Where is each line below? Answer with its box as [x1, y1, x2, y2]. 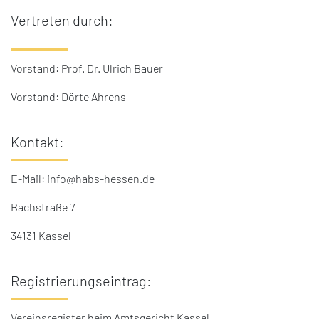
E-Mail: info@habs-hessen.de [11, 173, 155, 185]
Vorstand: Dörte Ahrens [11, 91, 126, 103]
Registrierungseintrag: [11, 274, 152, 289]
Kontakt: [11, 135, 64, 150]
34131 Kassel [11, 230, 71, 242]
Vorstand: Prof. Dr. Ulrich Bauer [11, 63, 163, 75]
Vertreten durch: [11, 14, 113, 28]
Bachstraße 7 [11, 202, 75, 214]
